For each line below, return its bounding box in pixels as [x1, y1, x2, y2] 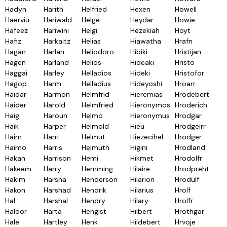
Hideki [130, 68, 150, 78]
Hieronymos [130, 100, 170, 109]
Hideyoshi [130, 79, 162, 88]
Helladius [82, 79, 111, 88]
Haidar [5, 90, 26, 99]
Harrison [44, 154, 71, 163]
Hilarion [130, 175, 155, 184]
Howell [175, 5, 197, 14]
